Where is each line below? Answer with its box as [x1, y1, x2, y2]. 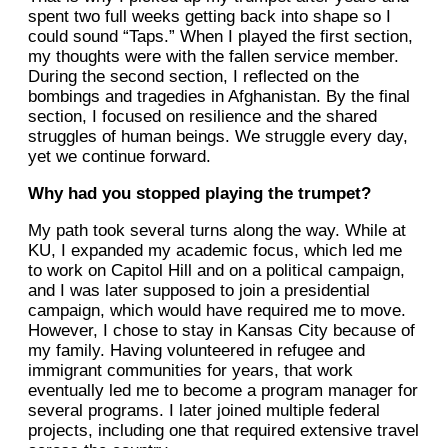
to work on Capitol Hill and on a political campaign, [28, 261, 405, 281]
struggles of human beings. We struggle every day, [28, 127, 408, 147]
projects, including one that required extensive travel [28, 421, 419, 441]
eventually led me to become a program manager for [28, 381, 418, 401]
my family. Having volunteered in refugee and [28, 341, 365, 361]
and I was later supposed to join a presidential [28, 281, 370, 301]
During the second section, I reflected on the [28, 67, 359, 87]
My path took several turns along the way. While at [28, 221, 406, 241]
